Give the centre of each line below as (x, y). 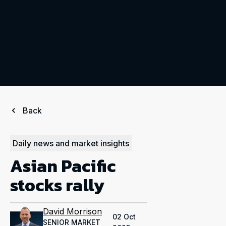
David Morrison (72, 211)
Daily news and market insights (71, 143)
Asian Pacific (63, 166)
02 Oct (124, 217)
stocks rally (57, 185)
